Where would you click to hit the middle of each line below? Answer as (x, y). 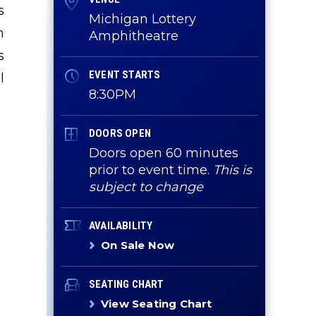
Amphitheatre (134, 36)
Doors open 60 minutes (164, 153)
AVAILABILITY (121, 226)
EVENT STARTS (125, 75)
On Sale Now (138, 245)
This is (232, 170)
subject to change (146, 187)
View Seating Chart (157, 304)
